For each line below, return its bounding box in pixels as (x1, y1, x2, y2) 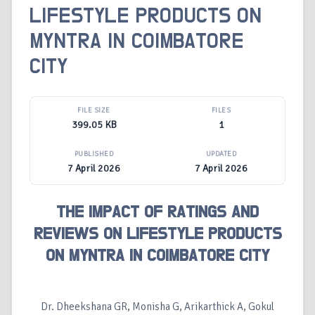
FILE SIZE (77, 106, 110, 115)
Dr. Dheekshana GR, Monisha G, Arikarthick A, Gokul (41, 300, 274, 314)
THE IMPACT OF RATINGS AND (56, 204, 259, 221)
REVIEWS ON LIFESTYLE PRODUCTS (33, 226, 282, 243)
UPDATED (205, 150, 237, 159)
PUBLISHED (74, 150, 114, 159)
